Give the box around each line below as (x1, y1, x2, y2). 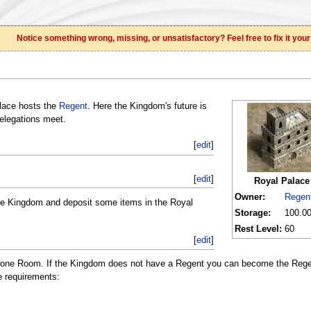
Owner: (234, 192, 265, 202)
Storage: (234, 208, 271, 218)
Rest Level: (234, 224, 282, 234)
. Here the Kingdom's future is (87, 101, 207, 111)
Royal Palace (253, 176, 310, 186)
